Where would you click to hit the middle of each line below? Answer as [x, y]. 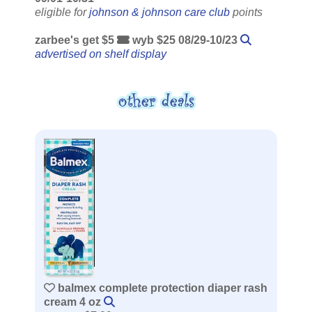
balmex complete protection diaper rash [161, 288]
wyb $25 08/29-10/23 [185, 40]
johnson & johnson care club [159, 13]
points [246, 13]
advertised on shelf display [101, 54]
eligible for [62, 13]
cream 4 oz [74, 302]
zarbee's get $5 [76, 40]
